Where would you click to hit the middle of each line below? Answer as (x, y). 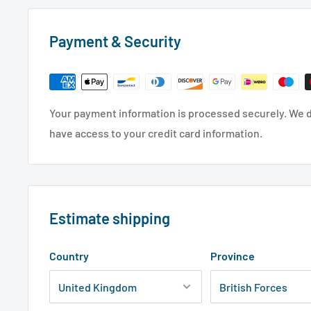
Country (69, 256)
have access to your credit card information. (156, 133)
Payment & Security (115, 41)
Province (232, 256)
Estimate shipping (110, 218)
